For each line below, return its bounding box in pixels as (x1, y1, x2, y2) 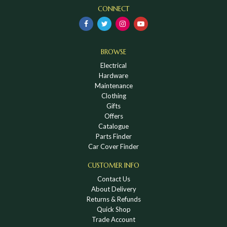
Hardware (99, 71, 128, 80)
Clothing (101, 91, 126, 100)
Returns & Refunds (86, 195, 141, 203)
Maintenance (94, 81, 133, 90)
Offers (104, 111, 123, 120)
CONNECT (98, 4, 129, 13)
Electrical (100, 61, 127, 69)
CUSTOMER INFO (88, 161, 139, 170)
